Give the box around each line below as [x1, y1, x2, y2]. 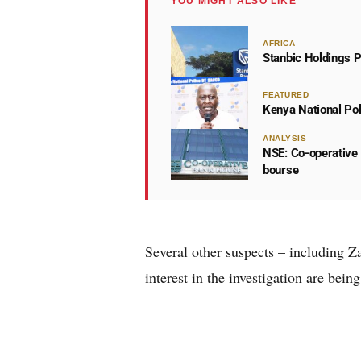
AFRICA [263, 39, 295, 48]
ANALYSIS [263, 133, 306, 143]
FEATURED [263, 90, 309, 99]
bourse [263, 162, 299, 177]
